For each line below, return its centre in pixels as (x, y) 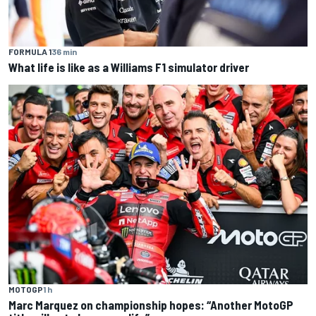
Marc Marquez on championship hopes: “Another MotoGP (151, 304)
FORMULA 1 (30, 52)
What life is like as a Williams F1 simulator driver (129, 67)
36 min (64, 52)
